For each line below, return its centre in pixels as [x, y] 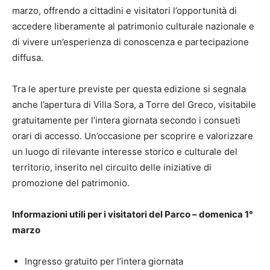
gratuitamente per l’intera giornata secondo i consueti [126, 121]
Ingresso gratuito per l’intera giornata [104, 262]
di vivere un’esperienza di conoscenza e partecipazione [130, 42]
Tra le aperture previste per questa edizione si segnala [129, 89]
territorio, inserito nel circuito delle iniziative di [112, 168]
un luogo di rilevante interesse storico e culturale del [125, 152]
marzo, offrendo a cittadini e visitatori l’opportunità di [124, 11]
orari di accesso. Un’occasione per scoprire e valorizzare [133, 136]
